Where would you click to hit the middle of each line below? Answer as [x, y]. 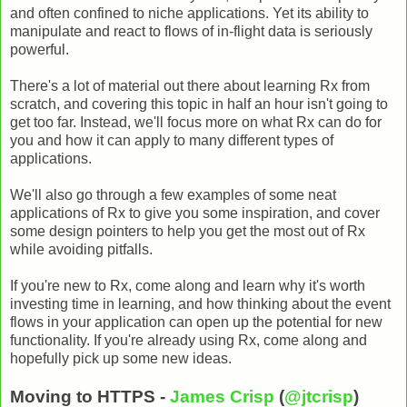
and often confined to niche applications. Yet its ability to [189, 13]
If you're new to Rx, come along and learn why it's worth [188, 285]
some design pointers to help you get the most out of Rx [188, 231]
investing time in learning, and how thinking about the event [200, 303]
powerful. [40, 49]
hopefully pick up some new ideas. [121, 358]
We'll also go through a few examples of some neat [173, 194]
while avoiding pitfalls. [81, 249]
